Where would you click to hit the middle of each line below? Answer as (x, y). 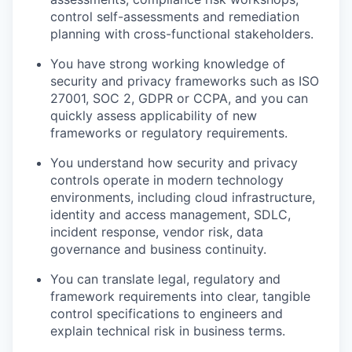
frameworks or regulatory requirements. (169, 132)
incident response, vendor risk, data (157, 231)
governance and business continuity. (158, 249)
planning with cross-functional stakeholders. (182, 33)
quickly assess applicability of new (154, 115)
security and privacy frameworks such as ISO (185, 81)
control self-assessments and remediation (175, 16)
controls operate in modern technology (167, 180)
